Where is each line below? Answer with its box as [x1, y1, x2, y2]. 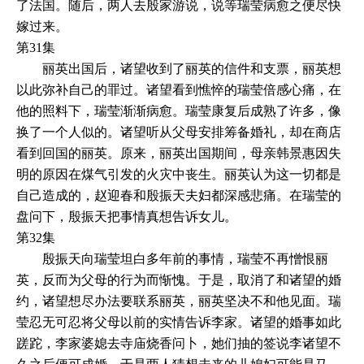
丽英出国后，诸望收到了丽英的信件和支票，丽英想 [16, 61, 341, 76]
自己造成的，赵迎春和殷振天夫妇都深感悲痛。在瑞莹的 [16, 188, 341, 202]
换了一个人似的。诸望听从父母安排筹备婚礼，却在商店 [16, 124, 341, 139]
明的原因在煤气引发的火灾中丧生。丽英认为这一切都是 [16, 167, 341, 181]
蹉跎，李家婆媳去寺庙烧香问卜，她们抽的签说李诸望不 [16, 336, 341, 350]
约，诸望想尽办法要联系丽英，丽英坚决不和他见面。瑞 [16, 293, 341, 308]
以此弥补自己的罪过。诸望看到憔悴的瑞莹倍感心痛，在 [16, 82, 341, 97]
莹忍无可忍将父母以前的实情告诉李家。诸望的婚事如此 [16, 314, 341, 329]
